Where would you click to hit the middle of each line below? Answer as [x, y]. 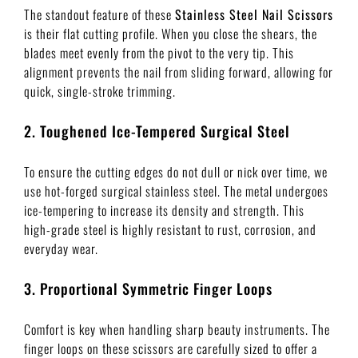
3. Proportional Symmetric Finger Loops [148, 288]
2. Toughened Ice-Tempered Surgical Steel [157, 131]
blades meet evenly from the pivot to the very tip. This [159, 52]
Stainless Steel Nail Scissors [254, 14]
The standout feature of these [99, 14]
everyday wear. [61, 248]
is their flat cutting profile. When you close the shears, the [171, 33]
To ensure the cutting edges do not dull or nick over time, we [176, 171]
